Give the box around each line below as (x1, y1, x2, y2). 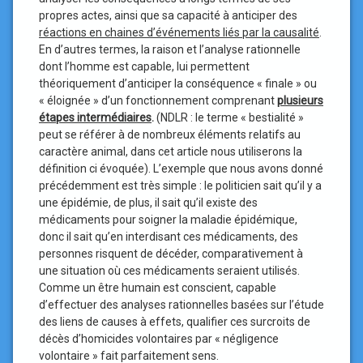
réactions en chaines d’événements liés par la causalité (39, 26, 319, 39)
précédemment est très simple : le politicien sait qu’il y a (39, 179, 322, 192)
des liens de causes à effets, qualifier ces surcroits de (39, 315, 310, 328)
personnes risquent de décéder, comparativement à (39, 247, 303, 260)
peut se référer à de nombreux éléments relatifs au (39, 128, 301, 141)
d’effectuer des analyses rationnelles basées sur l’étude (39, 298, 324, 311)
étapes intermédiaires (39, 111, 152, 124)
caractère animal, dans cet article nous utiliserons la (39, 145, 302, 158)
